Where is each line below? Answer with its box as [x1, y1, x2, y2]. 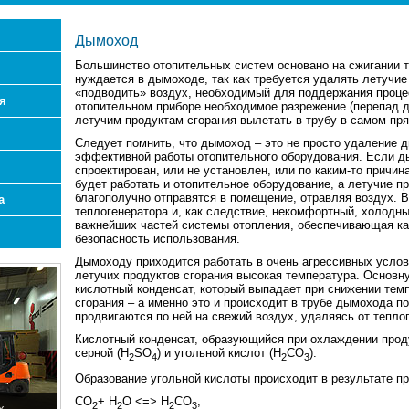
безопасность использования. [74, 232, 240, 246]
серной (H [74, 346, 129, 360]
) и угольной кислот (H [156, 346, 281, 360]
